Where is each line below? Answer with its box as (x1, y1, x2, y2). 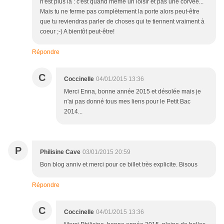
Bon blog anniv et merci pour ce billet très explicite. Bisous (40, 161, 197, 168)
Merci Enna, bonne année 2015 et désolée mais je (64, 88, 201, 95)
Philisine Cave (40, 148, 80, 156)
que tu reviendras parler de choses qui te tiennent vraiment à (40, 18, 204, 25)
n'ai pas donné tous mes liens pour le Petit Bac (64, 98, 190, 105)
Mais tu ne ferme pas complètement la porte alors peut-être (40, 8, 199, 15)
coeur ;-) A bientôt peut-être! (40, 28, 114, 35)
